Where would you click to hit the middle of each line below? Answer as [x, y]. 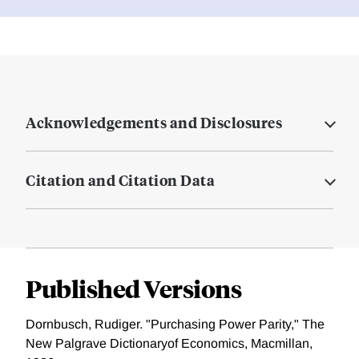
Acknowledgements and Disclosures [154, 123]
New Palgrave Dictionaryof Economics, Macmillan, [169, 344]
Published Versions [133, 288]
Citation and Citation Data [120, 180]
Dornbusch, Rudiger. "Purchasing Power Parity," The [175, 325]
